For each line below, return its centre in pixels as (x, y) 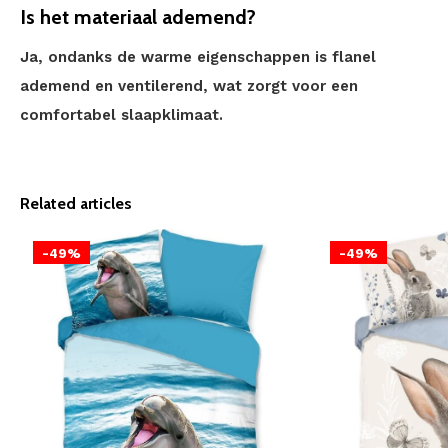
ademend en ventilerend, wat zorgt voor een (189, 86)
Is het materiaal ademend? (138, 17)
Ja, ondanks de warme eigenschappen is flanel (198, 57)
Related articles (76, 203)
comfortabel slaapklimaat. (121, 115)
